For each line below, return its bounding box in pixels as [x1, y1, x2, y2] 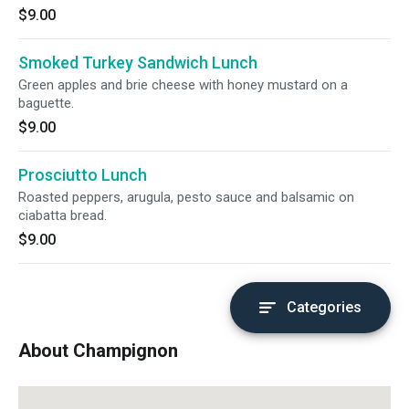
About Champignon [18, 340, 178, 362]
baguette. [18, 95, 74, 111]
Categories [287, 299, 362, 316]
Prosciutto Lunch [18, 165, 147, 184]
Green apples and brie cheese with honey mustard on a [18, 77, 348, 93]
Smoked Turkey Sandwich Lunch [18, 53, 257, 72]
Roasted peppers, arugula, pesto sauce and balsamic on [18, 189, 354, 205]
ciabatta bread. [18, 207, 107, 224]
